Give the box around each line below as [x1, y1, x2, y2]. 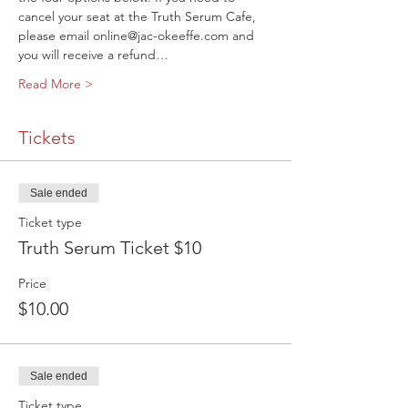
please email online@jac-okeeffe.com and [18, 27, 258, 45]
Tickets [18, 127, 76, 149]
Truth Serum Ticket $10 [18, 237, 201, 260]
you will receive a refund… [18, 46, 168, 64]
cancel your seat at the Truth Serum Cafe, [18, 8, 260, 25]
